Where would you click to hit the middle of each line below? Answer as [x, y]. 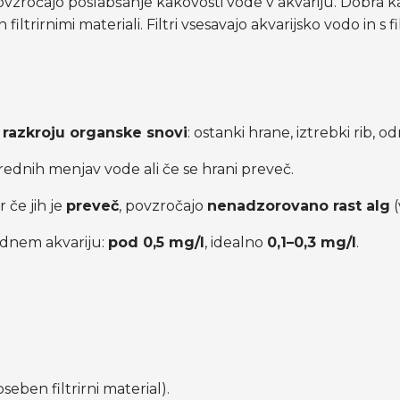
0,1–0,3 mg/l [312, 242]
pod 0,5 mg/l [157, 242]
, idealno [236, 242]
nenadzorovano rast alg [299, 205]
